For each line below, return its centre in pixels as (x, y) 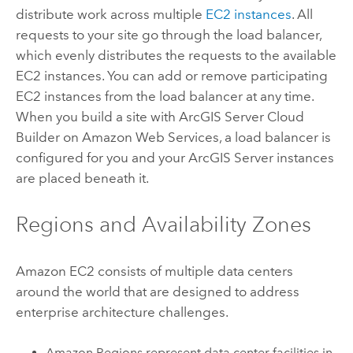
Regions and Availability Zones (163, 225)
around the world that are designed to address (157, 291)
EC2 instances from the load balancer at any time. (164, 97)
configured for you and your (102, 158)
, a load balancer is (275, 137)
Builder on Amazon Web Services (117, 137)
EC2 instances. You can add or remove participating (171, 76)
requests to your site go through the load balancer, (168, 35)
